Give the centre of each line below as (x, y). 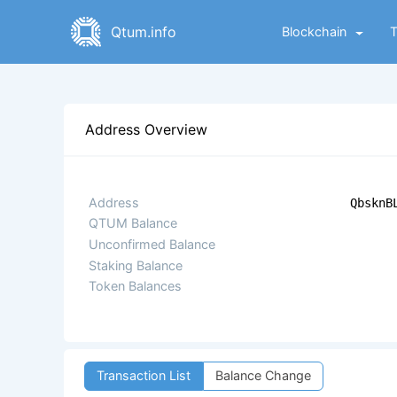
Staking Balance (136, 265)
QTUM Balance (133, 223)
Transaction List (144, 376)
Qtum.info (143, 32)
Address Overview (146, 130)
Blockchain (314, 31)
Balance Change (263, 376)
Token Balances (135, 286)
